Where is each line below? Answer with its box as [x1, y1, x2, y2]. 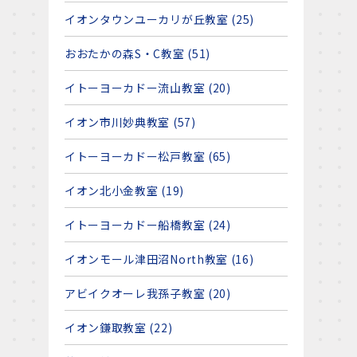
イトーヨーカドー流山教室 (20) [64, 80, 231, 96]
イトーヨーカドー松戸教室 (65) [64, 148, 231, 164]
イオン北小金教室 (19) [64, 182, 184, 198]
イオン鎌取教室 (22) [64, 320, 173, 335]
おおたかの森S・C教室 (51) [64, 45, 211, 61]
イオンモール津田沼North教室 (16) [64, 251, 254, 267]
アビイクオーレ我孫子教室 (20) [64, 285, 231, 301]
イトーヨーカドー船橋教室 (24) [64, 217, 231, 233]
